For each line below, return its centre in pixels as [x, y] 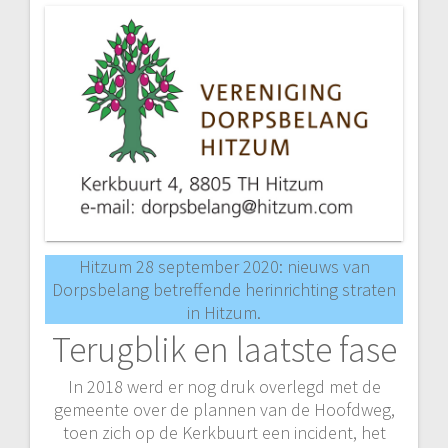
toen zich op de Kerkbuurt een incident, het [224, 432]
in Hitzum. [224, 312]
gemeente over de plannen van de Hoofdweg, [224, 409]
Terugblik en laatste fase [224, 349]
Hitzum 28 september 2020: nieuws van [224, 266]
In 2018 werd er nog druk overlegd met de [224, 386]
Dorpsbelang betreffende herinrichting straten [224, 289]
